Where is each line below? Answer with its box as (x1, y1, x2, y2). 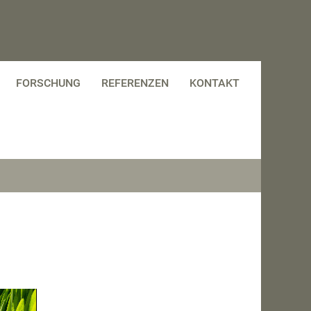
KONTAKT (190, 76, 239, 90)
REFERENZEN (101, 76, 169, 90)
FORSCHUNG (16, 76, 81, 90)
